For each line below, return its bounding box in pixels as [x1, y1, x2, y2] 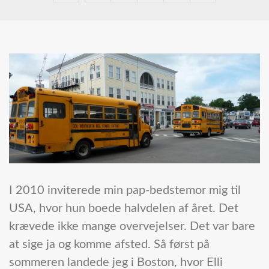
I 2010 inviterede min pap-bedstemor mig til [9, 184, 241, 197]
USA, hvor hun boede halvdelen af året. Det [9, 202, 238, 215]
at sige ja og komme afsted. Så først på [9, 238, 210, 251]
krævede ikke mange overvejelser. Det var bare [9, 220, 255, 233]
